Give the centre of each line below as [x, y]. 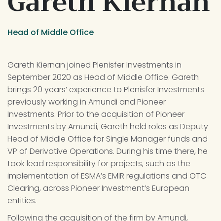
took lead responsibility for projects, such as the [100, 163]
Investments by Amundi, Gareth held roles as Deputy [109, 126]
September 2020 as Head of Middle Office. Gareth [104, 77]
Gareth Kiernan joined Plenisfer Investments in [95, 65]
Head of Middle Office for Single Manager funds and [109, 139]
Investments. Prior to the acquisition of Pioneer [97, 114]
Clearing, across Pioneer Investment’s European [99, 188]
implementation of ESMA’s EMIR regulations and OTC [108, 176]
